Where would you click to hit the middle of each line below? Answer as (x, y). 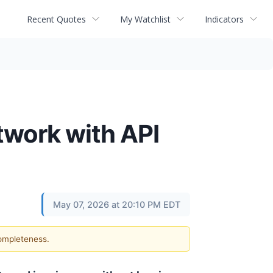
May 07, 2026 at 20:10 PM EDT (117, 204)
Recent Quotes (56, 19)
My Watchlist (145, 19)
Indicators (224, 19)
